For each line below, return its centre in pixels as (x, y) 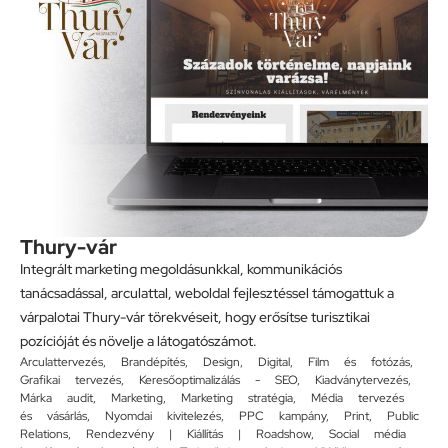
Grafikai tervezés (70, 380)
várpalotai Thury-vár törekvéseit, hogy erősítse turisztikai (195, 317)
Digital (274, 362)
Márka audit (56, 398)
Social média (367, 434)
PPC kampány (282, 416)
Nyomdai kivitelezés (163, 416)
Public (403, 416)
